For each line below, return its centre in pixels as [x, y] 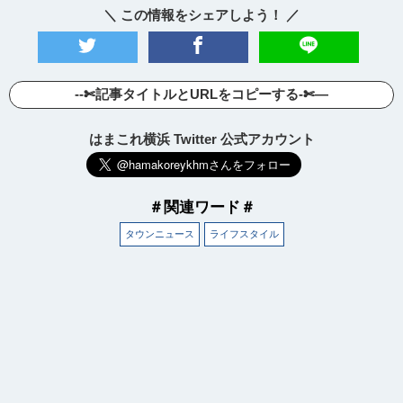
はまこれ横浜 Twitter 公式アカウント [201, 139]
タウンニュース [159, 234]
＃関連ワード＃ [201, 207]
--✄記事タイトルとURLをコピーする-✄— [201, 94]
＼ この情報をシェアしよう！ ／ [201, 15]
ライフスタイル [244, 234]
